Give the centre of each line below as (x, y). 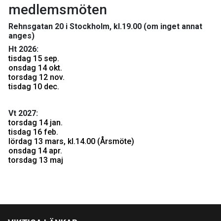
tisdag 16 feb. (33, 132)
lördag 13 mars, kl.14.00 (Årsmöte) (71, 141)
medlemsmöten (58, 9)
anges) (21, 36)
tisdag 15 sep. (34, 58)
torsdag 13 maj (36, 160)
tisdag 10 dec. (34, 86)
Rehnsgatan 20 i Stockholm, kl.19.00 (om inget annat (105, 26)
